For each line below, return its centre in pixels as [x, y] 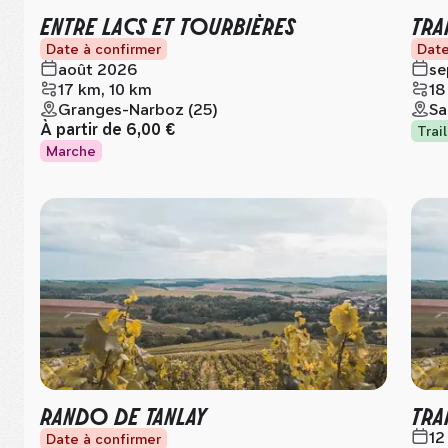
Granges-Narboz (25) [138, 109]
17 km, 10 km [105, 89]
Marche [71, 151]
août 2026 [97, 69]
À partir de [83, 129]
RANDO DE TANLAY [123, 414]
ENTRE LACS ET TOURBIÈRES [167, 24]
